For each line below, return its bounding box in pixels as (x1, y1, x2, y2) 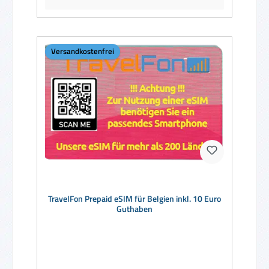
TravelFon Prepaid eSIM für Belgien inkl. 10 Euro (48, 192, 221, 206)
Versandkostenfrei (50, 45, 114, 58)
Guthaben (116, 202, 153, 216)
